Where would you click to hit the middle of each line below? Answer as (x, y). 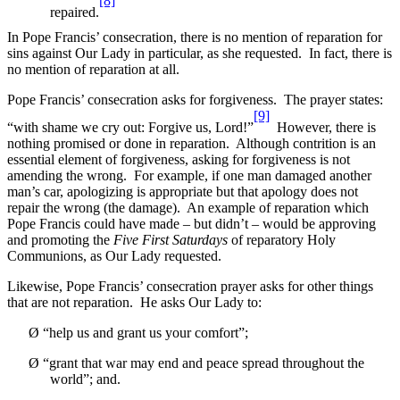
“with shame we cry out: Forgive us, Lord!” (130, 127)
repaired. (75, 12)
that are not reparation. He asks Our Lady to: (134, 302)
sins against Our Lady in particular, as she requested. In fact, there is (200, 54)
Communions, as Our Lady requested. (116, 255)
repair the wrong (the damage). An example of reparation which (188, 207)
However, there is (323, 127)
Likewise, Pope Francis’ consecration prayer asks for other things (190, 286)
